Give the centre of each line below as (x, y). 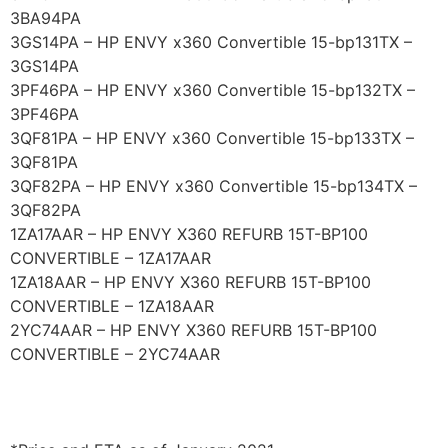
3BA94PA (45, 18)
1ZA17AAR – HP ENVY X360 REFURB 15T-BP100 (189, 234)
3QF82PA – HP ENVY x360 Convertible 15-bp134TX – (213, 186)
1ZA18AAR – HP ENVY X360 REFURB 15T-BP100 (190, 282)
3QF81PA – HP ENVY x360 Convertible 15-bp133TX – (212, 138)
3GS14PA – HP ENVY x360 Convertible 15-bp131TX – (211, 42)
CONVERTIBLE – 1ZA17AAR (110, 258)
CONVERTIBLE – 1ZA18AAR (112, 306)
